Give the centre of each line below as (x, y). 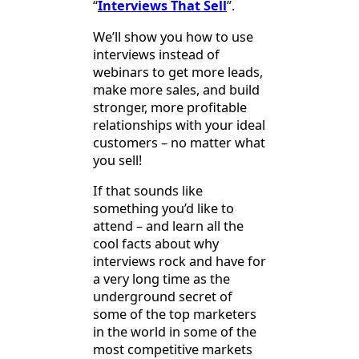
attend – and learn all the (168, 226)
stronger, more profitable (170, 107)
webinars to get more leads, (178, 72)
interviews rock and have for (179, 262)
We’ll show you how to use (173, 36)
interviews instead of (156, 54)
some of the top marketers (175, 315)
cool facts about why (156, 244)
